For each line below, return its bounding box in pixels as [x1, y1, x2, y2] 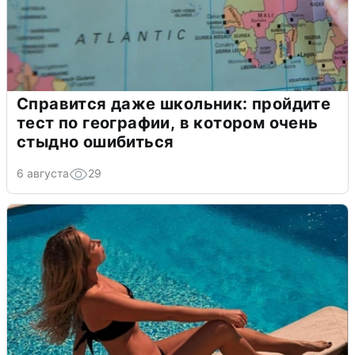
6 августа [17, 166, 69, 180]
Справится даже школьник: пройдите [17, 94, 331, 113]
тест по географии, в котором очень [17, 113, 319, 132]
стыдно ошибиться [17, 132, 174, 151]
